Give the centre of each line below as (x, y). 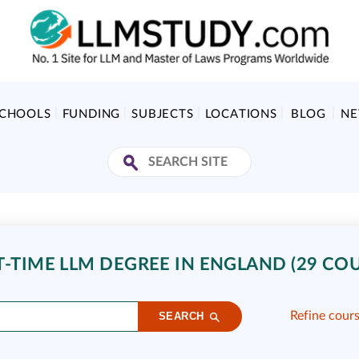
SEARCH (181, 317)
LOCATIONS (241, 114)
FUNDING (91, 114)
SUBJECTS (163, 114)
